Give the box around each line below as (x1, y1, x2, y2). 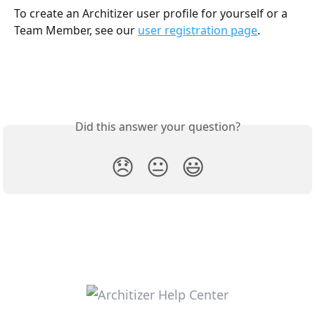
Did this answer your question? (75, 118, 240, 134)
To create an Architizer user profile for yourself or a (14, 5, 290, 21)
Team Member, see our (14, 22, 138, 38)
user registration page (138, 22, 257, 38)
